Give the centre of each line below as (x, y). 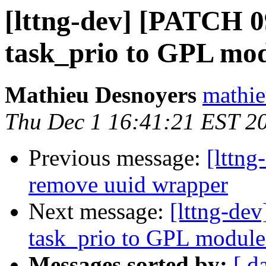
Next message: (99, 211)
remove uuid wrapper (128, 185)
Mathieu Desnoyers (101, 95)
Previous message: (118, 158)
